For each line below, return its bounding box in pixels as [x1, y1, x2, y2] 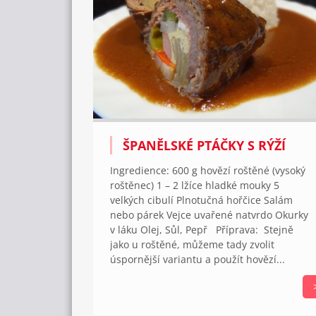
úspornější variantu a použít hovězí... [110, 252, 285, 266]
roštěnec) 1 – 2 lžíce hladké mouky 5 [110, 178, 279, 192]
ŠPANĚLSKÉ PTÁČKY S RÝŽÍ [123, 136, 286, 154]
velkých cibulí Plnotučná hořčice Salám [110, 193, 293, 207]
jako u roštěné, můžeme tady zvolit [110, 237, 274, 251]
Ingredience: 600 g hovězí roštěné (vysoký [110, 163, 305, 177]
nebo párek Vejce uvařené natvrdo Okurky [110, 207, 308, 221]
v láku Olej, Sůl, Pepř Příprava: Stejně [110, 222, 293, 236]
